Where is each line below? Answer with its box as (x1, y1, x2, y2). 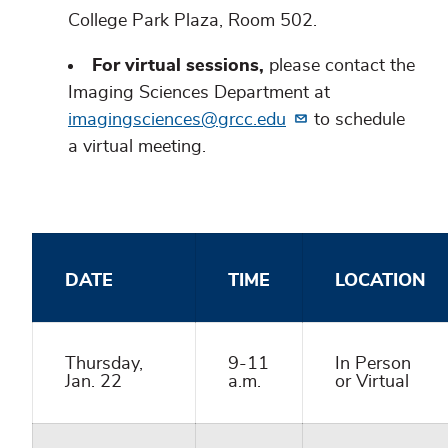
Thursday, (65, 354, 143, 373)
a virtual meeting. (68, 137, 206, 156)
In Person (335, 354, 411, 373)
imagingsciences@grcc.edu (68, 110, 286, 129)
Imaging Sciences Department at (68, 83, 330, 102)
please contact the (264, 56, 415, 75)
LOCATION (335, 271, 426, 290)
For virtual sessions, (92, 56, 264, 75)
